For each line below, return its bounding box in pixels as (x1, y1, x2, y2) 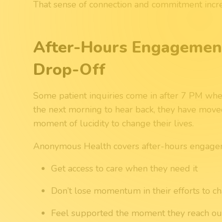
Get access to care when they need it (51, 162, 198, 174)
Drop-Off (33, 58, 106, 80)
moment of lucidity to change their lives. (33, 117, 194, 129)
